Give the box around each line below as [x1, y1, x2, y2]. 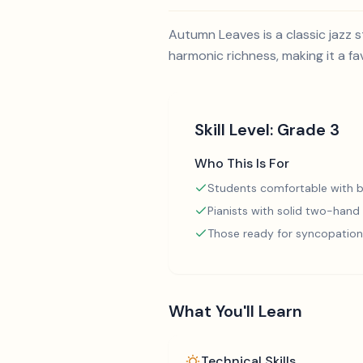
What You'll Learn [169, 301, 302, 322]
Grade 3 [277, 119, 340, 140]
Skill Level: [194, 119, 277, 140]
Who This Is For [194, 155, 289, 172]
